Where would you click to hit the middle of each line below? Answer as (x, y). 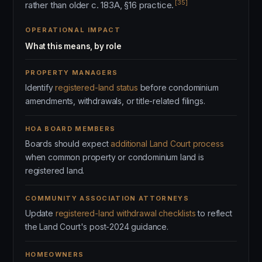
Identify (40, 87)
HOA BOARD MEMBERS (70, 129)
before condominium (178, 87)
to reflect (214, 213)
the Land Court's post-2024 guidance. (97, 227)
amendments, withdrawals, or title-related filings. (115, 101)
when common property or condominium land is (115, 157)
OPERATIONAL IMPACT (73, 30)
